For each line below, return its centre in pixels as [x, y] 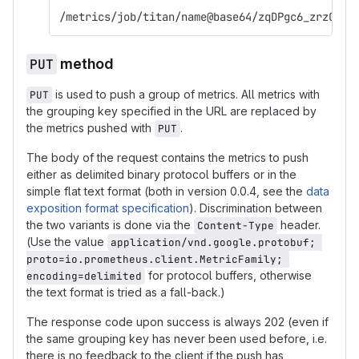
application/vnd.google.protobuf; [216, 242]
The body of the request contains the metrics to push [167, 157]
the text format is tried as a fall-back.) [126, 292]
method [85, 64]
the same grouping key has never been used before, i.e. [177, 339]
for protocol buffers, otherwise [230, 275]
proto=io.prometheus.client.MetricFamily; [158, 259]
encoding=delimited [84, 276]
